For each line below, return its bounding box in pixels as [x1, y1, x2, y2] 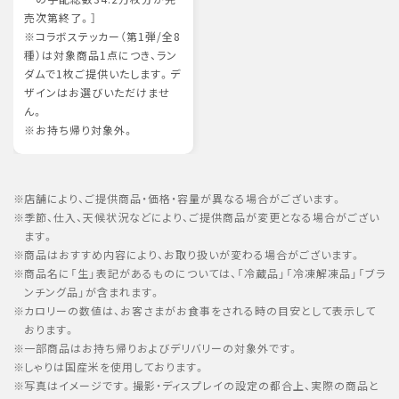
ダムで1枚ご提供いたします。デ [24, 66, 181, 82]
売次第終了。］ [24, 10, 97, 26]
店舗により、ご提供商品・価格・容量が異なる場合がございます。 [24, 191, 343, 207]
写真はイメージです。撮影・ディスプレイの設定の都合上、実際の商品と [24, 378, 379, 394]
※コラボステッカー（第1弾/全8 [24, 28, 181, 45]
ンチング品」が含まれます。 [24, 284, 161, 300]
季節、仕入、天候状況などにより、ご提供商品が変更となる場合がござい [24, 209, 379, 225]
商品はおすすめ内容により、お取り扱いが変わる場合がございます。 [24, 247, 362, 263]
